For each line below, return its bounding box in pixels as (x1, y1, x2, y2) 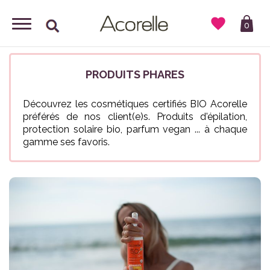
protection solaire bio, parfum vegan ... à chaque (23, 124, 247, 135)
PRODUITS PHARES (86, 68, 184, 81)
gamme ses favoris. (23, 136, 110, 148)
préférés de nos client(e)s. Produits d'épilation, (23, 111, 247, 122)
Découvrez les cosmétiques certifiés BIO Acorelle (23, 98, 247, 110)
